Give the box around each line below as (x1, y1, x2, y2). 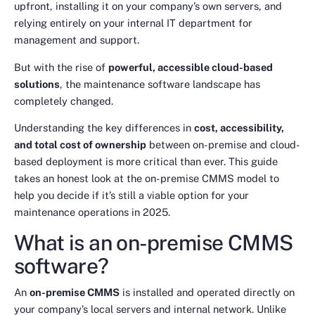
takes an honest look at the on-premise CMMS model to (14, 172, 279, 185)
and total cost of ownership (14, 139, 146, 151)
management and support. (14, 34, 139, 46)
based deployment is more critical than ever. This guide (14, 155, 278, 168)
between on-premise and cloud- (146, 139, 300, 151)
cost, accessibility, (194, 122, 284, 134)
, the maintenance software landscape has (60, 77, 260, 90)
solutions (14, 77, 60, 90)
